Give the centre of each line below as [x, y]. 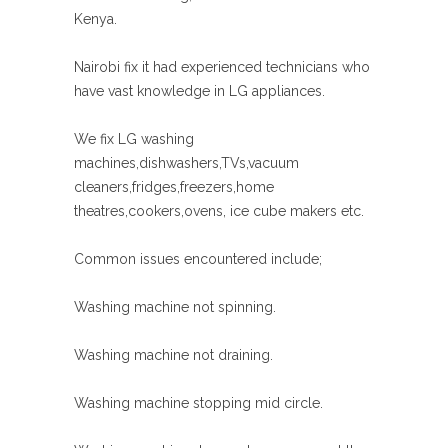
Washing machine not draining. [173, 355]
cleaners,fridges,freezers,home [174, 187]
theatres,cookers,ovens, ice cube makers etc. [219, 211]
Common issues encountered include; [198, 259]
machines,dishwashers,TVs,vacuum [186, 163]
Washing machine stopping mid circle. [198, 403]
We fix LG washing [134, 139]
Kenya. [95, 19]
